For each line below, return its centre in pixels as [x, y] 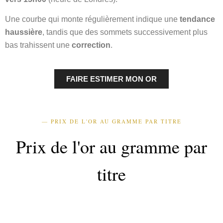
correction [91, 45]
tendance [197, 19]
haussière [24, 32]
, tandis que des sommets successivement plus [125, 32]
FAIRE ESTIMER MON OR [111, 79]
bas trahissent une [38, 45]
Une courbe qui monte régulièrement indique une [92, 19]
